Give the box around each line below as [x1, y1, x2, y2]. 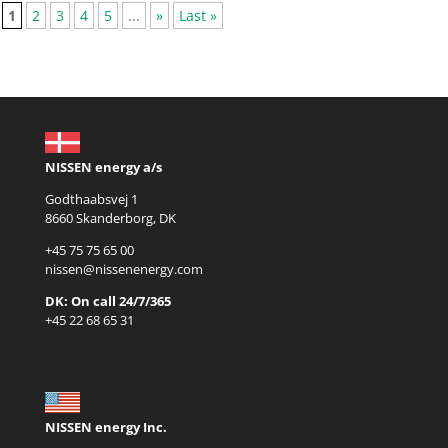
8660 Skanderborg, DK [44, 209, 176, 228]
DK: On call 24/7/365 [44, 292, 171, 311]
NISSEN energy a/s [44, 158, 162, 177]
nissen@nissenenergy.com [44, 260, 203, 279]
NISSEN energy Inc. [44, 418, 167, 437]
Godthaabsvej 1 [44, 190, 138, 209]
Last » [179, 6, 217, 26]
